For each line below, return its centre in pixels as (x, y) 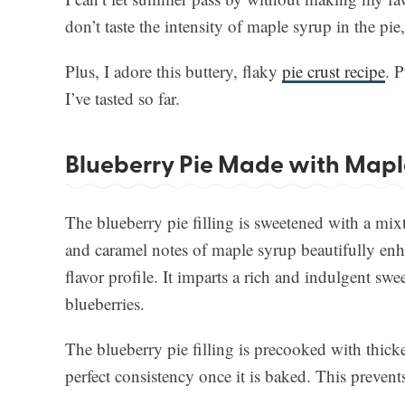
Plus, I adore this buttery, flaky (174, 71)
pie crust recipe (334, 71)
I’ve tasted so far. (122, 99)
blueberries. (105, 304)
